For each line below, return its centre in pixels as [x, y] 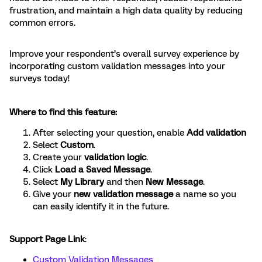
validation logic [115, 158]
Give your [53, 194]
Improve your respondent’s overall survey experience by [124, 54]
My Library [82, 182]
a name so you [205, 194]
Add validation [216, 133]
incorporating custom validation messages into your [117, 66]
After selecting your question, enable [110, 133]
